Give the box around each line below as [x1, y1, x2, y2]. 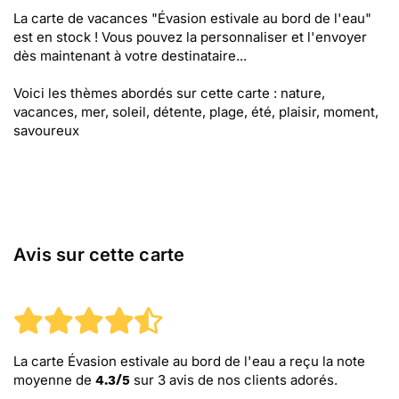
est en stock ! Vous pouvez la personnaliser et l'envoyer [13, 28, 367, 45]
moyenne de [13, 371, 95, 388]
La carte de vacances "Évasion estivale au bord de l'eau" [13, 10, 371, 27]
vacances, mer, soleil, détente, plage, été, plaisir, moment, [13, 103, 379, 120]
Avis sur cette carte [13, 244, 185, 265]
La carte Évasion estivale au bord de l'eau [13, 353, 275, 370]
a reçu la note [275, 353, 365, 370]
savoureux [13, 122, 79, 139]
